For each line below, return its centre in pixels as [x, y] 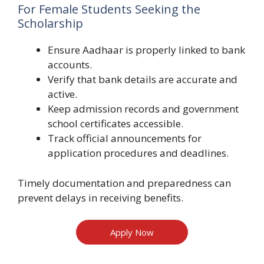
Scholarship [50, 24]
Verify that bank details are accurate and [143, 80]
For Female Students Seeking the [109, 9]
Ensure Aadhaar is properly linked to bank [146, 50]
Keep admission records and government [143, 109]
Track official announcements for [125, 138]
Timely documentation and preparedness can [124, 183]
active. [62, 94]
